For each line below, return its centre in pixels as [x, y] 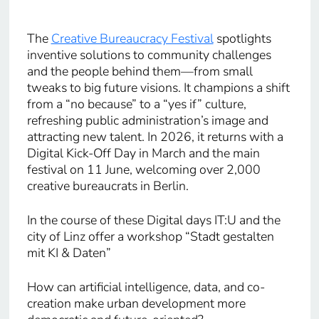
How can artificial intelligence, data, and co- [146, 287]
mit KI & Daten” [69, 253]
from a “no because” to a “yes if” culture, [136, 104]
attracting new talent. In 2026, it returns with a [155, 137]
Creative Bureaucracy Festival [132, 39]
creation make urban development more [136, 304]
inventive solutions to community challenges [149, 55]
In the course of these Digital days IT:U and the [153, 220]
